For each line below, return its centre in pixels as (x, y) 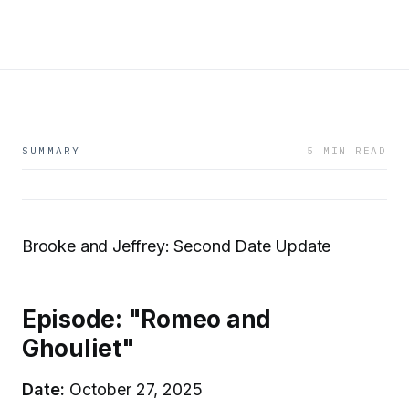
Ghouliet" (79, 348)
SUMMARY (52, 151)
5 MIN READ (347, 151)
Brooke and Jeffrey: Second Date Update (177, 246)
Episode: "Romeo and (147, 319)
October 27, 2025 (134, 389)
